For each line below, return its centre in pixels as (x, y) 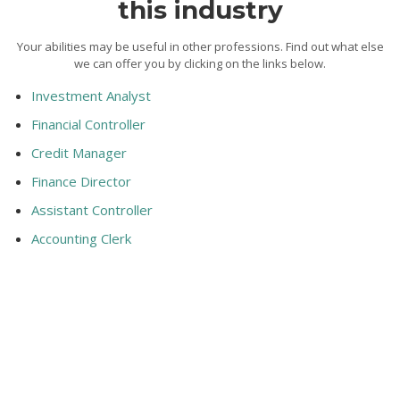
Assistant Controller (92, 209)
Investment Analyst (91, 95)
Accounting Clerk (81, 238)
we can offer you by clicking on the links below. (200, 63)
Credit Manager (79, 152)
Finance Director (81, 181)
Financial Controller (88, 124)
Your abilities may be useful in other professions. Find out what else (200, 46)
